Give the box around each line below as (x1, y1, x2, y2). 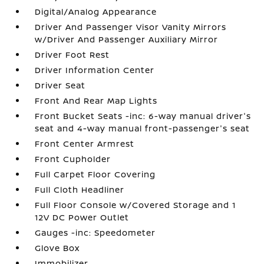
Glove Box (35, 242, 80, 253)
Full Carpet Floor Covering (35, 169, 156, 180)
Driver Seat (35, 80, 86, 91)
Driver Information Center (35, 64, 155, 75)
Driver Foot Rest (35, 49, 110, 60)
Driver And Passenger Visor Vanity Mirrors (35, 21, 227, 32)
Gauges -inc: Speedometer (35, 227, 156, 238)
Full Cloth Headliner (35, 184, 125, 195)
